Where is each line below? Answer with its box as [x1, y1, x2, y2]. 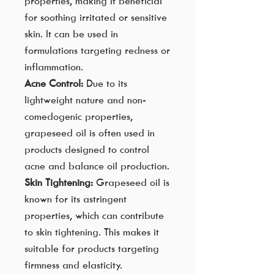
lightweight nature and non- [24, 94, 146, 106]
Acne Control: [24, 77, 83, 90]
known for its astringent [24, 193, 127, 206]
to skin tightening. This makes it [24, 226, 159, 239]
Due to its [83, 77, 127, 90]
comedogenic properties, [24, 110, 133, 123]
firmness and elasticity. [24, 259, 122, 272]
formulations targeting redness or [24, 44, 170, 57]
